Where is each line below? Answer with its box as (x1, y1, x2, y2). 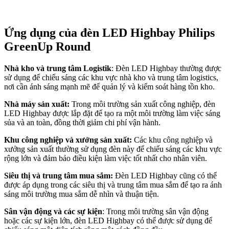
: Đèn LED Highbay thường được (111, 63, 221, 73)
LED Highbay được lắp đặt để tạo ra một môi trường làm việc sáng (4, 108, 220, 118)
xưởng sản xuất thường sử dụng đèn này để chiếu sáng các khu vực (4, 144, 222, 153)
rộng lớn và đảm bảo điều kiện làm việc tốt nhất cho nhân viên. (4, 153, 207, 163)
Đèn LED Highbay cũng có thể (113, 171, 217, 180)
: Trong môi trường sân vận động (102, 207, 209, 216)
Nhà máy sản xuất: (4, 99, 70, 108)
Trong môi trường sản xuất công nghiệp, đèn (70, 99, 215, 108)
